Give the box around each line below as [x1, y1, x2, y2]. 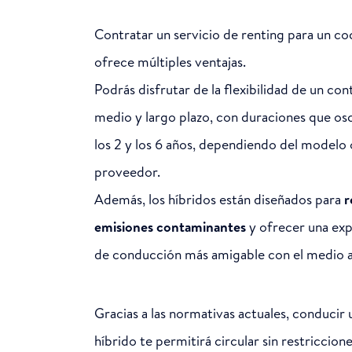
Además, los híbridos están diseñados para [94, 189, 344, 209]
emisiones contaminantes [94, 216, 246, 236]
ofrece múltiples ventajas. [94, 51, 246, 71]
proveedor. [94, 161, 160, 181]
